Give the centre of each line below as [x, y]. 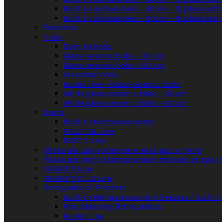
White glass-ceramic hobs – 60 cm [126, 103]
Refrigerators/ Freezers [85, 188]
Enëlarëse [61, 28]
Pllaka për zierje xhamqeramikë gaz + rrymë [123, 150]
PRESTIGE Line [89, 131]
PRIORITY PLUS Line [78, 178]
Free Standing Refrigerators [113, 207]
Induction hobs [91, 75]
